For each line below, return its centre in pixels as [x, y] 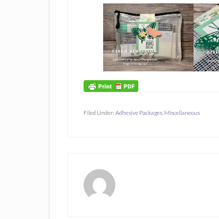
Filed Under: [99, 112]
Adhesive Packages [139, 112]
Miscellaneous [182, 112]
